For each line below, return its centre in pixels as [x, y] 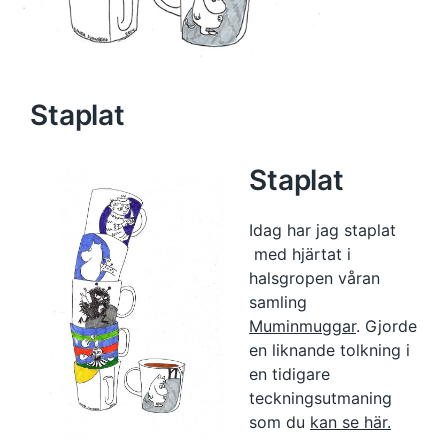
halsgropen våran [314, 278]
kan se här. [350, 422]
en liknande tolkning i [329, 350]
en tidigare [289, 374]
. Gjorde [386, 326]
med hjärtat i [300, 254]
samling [278, 302]
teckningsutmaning [320, 398]
